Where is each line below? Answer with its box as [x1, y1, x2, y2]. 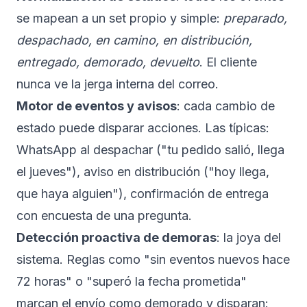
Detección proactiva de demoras [16, 230, 217, 245]
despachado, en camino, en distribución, [16, 33, 252, 47]
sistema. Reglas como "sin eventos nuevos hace [16, 252, 290, 267]
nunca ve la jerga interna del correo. [16, 77, 219, 91]
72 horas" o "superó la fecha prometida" [16, 274, 247, 288]
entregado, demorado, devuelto [16, 55, 199, 69]
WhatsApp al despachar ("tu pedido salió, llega [16, 143, 284, 157]
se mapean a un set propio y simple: [16, 11, 223, 25]
